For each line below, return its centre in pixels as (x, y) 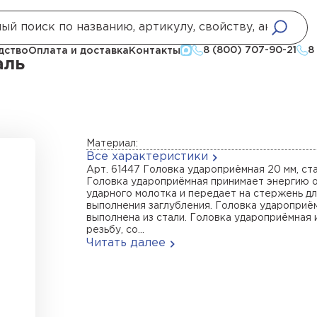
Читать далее (126, 243)
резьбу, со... (115, 230)
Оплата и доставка (79, 51)
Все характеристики (147, 157)
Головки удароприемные (95, 24)
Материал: (112, 144)
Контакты (155, 51)
